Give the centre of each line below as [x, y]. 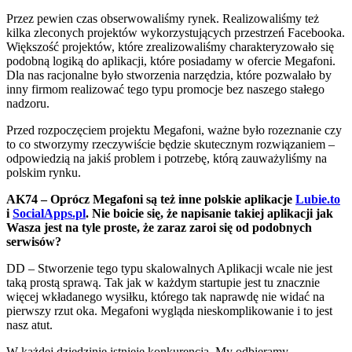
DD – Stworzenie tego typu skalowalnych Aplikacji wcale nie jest [169, 268]
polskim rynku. [44, 172]
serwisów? [34, 241]
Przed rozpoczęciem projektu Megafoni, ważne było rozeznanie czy [174, 130]
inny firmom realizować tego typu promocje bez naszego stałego [165, 89]
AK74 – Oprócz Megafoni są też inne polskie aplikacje [151, 199]
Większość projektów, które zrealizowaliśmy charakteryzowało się [170, 46]
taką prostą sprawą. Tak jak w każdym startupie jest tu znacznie [163, 282]
